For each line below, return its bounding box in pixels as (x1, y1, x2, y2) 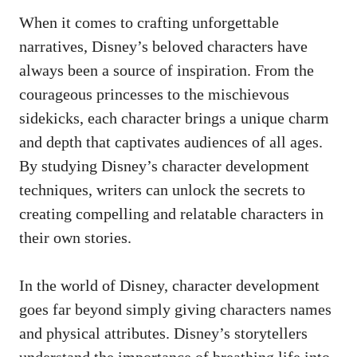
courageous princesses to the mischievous (19, 84, 289, 103)
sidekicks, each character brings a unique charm (19, 108, 329, 127)
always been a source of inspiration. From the (19, 61, 314, 79)
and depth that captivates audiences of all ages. (19, 132, 323, 151)
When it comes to (19, 13, 137, 31)
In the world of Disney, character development (19, 276, 320, 294)
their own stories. (19, 228, 131, 246)
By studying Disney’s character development (19, 156, 309, 175)
